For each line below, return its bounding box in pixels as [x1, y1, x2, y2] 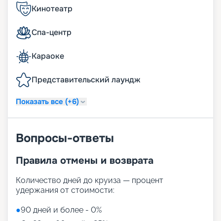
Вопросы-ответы [16, 131, 114, 146]
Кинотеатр [32, 3, 73, 14]
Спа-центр [32, 27, 72, 38]
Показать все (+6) [16, 96, 79, 107]
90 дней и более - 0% [21, 205, 102, 215]
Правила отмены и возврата [16, 154, 153, 167]
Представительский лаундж [32, 74, 140, 85]
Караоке [32, 51, 64, 62]
